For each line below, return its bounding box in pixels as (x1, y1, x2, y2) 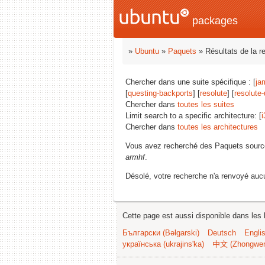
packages (189, 15, 238, 27)
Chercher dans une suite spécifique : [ (125, 77, 256, 86)
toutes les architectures (177, 122, 258, 131)
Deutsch (208, 228, 236, 237)
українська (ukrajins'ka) (122, 240, 204, 248)
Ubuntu (135, 47, 159, 56)
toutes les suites (177, 100, 234, 109)
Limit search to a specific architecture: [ (125, 111, 261, 120)
